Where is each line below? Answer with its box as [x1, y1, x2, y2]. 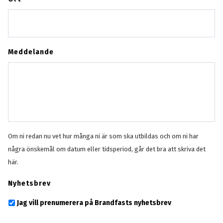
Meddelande [7, 47, 54, 56]
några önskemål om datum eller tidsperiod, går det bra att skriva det [7, 145, 206, 153]
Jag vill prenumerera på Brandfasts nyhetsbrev [16, 198, 171, 207]
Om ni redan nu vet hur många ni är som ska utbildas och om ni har [7, 132, 199, 140]
